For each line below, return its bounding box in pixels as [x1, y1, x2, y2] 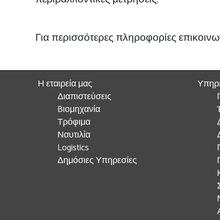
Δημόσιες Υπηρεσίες [57, 154, 137, 168]
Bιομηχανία [57, 103, 100, 117]
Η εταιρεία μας [38, 77, 92, 91]
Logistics [57, 141, 89, 155]
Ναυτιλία [57, 128, 90, 142]
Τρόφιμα [57, 115, 90, 130]
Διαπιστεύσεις [57, 90, 111, 104]
